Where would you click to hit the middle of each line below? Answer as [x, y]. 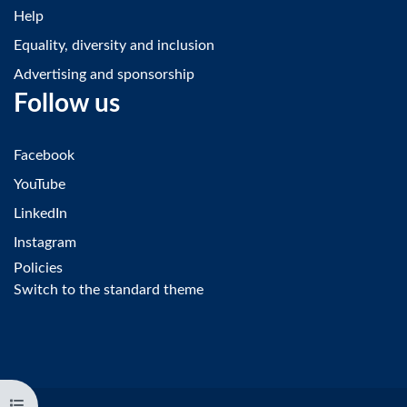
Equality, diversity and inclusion [114, 45]
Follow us [67, 104]
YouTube [40, 184]
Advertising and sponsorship [104, 74]
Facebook [44, 155]
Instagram [45, 243]
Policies [38, 268]
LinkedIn [40, 213]
